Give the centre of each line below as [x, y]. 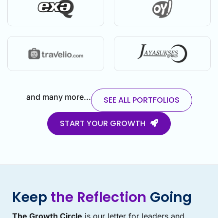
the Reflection [99, 197]
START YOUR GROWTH [103, 123]
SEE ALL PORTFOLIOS [141, 100]
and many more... [58, 97]
